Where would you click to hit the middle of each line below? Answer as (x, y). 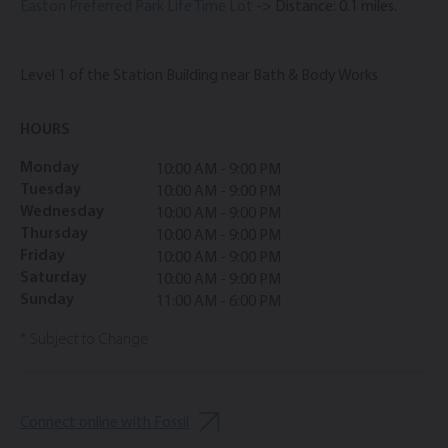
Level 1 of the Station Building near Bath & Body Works (199, 76)
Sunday (47, 300)
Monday (49, 168)
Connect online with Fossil (104, 423)
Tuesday (50, 190)
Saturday (53, 278)
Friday (42, 256)
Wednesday (62, 212)
